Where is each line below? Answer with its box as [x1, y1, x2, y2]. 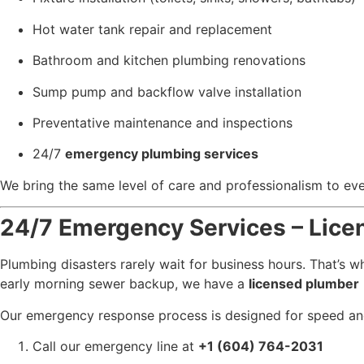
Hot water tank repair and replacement [32, 20, 272, 37]
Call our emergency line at [32, 337, 198, 354]
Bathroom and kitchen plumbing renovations [32, 52, 305, 69]
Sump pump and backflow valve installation [32, 83, 301, 100]
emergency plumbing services [65, 145, 258, 162]
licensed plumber [249, 275, 359, 292]
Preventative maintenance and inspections [32, 115, 292, 132]
